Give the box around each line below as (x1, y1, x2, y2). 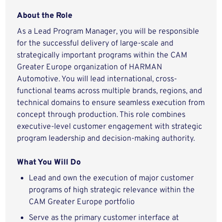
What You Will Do (17, 158, 81, 167)
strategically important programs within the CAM (17, 51, 188, 60)
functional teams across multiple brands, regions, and (17, 86, 203, 96)
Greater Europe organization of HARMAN (17, 62, 163, 72)
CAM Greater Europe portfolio (29, 197, 135, 207)
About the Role (17, 11, 73, 21)
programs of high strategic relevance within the (29, 185, 195, 195)
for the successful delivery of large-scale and (17, 39, 174, 49)
